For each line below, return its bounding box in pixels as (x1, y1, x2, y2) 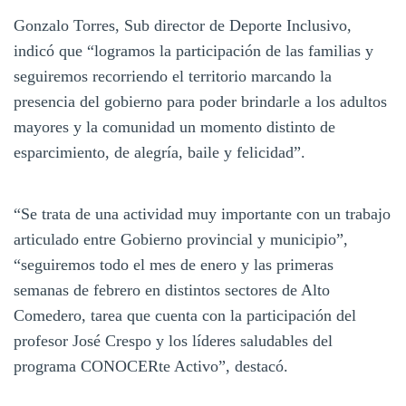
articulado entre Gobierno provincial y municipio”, (14, 229, 348, 248)
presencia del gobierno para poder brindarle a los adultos (14, 92, 387, 111)
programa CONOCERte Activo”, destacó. (14, 356, 288, 375)
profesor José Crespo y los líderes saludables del (14, 331, 333, 350)
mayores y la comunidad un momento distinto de (14, 117, 335, 136)
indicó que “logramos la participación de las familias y (14, 41, 373, 60)
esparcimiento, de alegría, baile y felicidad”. (14, 142, 305, 161)
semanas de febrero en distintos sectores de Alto (14, 280, 330, 299)
